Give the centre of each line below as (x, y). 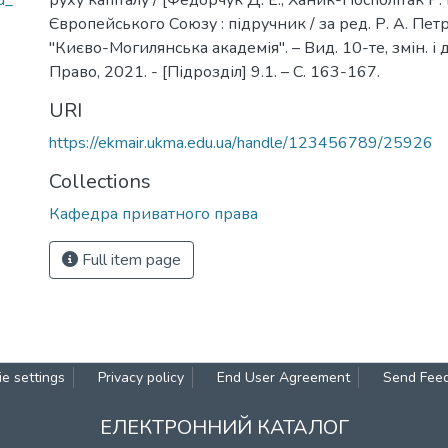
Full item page (129, 260)
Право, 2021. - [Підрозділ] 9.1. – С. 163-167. (214, 72)
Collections (100, 181)
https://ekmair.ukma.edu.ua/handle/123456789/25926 (241, 143)
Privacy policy (141, 377)
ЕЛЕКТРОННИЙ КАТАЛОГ (224, 427)
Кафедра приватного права (153, 214)
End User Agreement (283, 377)
